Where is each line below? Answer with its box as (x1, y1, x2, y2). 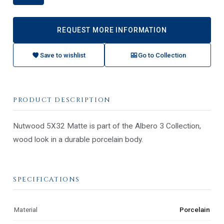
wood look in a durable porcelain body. (13, 135, 143, 144)
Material (14, 205, 37, 214)
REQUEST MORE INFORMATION (57, 26, 167, 34)
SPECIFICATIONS (13, 175, 80, 184)
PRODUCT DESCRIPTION (13, 95, 111, 105)
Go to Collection (137, 51, 186, 59)
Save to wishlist (40, 51, 85, 59)
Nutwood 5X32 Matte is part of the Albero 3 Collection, (13, 121, 201, 131)
